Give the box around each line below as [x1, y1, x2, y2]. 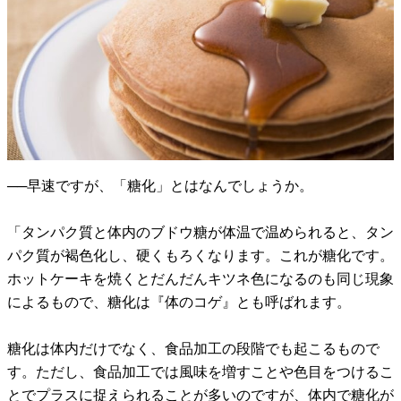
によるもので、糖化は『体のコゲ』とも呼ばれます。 [7, 294, 351, 311]
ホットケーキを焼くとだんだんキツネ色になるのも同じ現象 [7, 271, 394, 287]
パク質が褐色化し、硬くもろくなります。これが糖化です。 [7, 248, 394, 264]
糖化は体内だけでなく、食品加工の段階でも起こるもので [7, 341, 380, 357]
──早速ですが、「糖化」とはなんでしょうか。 [7, 178, 313, 194]
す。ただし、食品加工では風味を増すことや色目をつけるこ [7, 364, 394, 380]
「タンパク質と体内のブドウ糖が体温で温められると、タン [7, 225, 394, 241]
